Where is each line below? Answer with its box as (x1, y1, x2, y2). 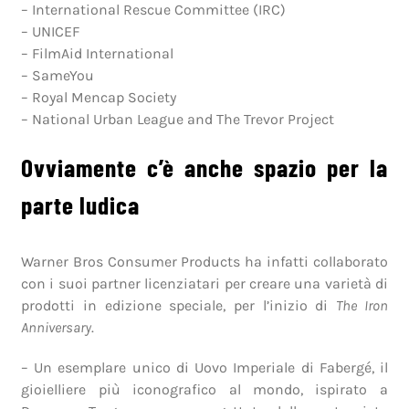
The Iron (336, 297, 388, 315)
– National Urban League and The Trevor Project (21, 110, 335, 128)
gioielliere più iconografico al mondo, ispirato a (21, 381, 388, 399)
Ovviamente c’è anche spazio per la (21, 152, 388, 182)
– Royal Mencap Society (21, 88, 177, 106)
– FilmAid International (21, 44, 174, 62)
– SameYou (21, 66, 95, 84)
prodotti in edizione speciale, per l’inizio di (21, 297, 337, 315)
